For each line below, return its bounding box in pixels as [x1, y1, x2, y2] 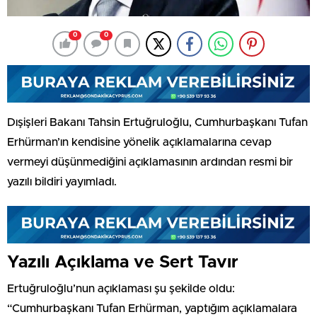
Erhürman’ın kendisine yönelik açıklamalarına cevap [7, 136, 272, 148]
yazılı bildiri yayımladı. [7, 175, 117, 188]
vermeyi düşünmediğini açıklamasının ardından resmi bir [7, 156, 293, 168]
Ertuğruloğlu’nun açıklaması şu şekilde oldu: [7, 282, 235, 294]
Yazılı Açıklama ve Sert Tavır [7, 253, 238, 271]
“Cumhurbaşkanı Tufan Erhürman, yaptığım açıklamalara [7, 302, 297, 314]
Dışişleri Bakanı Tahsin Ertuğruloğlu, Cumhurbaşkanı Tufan [7, 116, 308, 128]
